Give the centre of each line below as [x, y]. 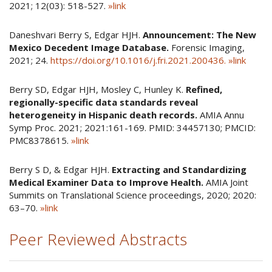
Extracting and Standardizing [179, 169]
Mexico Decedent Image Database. [89, 47]
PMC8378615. [40, 140]
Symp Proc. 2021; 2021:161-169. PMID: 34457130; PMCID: [132, 127]
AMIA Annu [221, 115]
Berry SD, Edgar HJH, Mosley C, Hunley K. [97, 89]
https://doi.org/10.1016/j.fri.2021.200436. [138, 60]
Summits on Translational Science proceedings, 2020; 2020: [133, 195]
